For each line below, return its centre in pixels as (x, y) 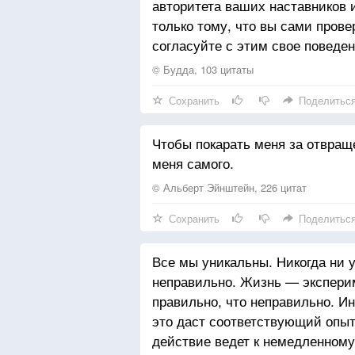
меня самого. (193, 163)
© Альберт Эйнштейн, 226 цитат (229, 187)
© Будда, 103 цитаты (203, 69)
